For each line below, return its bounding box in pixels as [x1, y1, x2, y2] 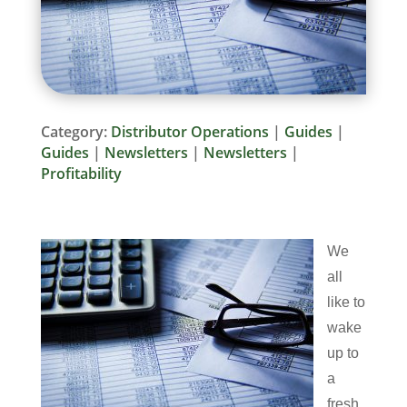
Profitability [40, 163, 122, 184]
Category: [40, 121, 111, 142]
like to [326, 293, 365, 310]
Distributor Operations [110, 121, 269, 142]
